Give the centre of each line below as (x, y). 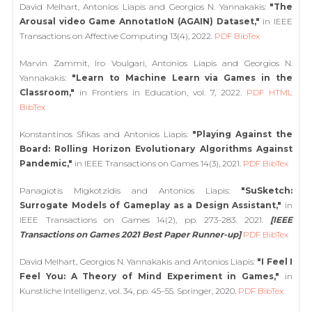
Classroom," (47, 92)
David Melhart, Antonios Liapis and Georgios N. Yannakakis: (145, 7)
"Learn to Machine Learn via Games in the (182, 78)
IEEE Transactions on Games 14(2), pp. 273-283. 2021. (145, 220)
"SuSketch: (267, 190)
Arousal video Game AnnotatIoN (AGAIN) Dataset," (140, 21)
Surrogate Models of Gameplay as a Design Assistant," (151, 205)
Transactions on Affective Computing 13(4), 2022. (117, 36)
